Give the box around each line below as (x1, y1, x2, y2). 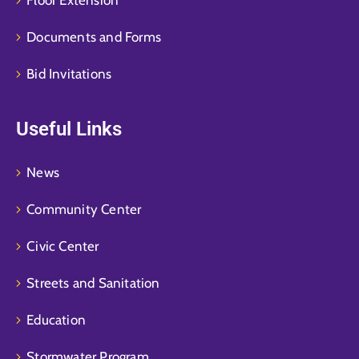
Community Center (26, 200, 142, 217)
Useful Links (16, 117, 122, 140)
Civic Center (26, 237, 99, 254)
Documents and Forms (26, 28, 162, 45)
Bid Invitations (26, 65, 112, 82)
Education (26, 311, 87, 328)
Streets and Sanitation (26, 274, 160, 291)
